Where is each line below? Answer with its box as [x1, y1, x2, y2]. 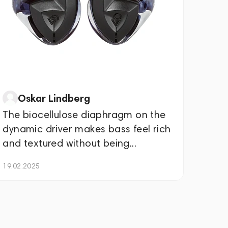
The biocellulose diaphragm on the [3, 108, 166, 121]
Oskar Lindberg [18, 92, 91, 104]
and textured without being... [3, 137, 136, 149]
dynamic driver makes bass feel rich [3, 123, 171, 135]
